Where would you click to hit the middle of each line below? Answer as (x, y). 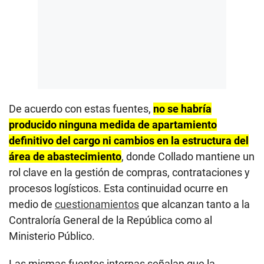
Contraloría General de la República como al (110, 220)
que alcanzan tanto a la (194, 204)
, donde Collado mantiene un (188, 156)
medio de (32, 204)
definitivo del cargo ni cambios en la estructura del (129, 140)
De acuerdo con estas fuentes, (81, 108)
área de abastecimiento (65, 156)
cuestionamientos (97, 204)
